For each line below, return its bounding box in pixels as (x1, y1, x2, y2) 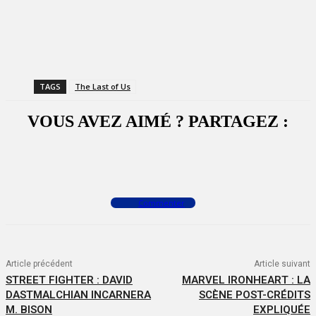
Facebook (56, 154, 93, 166)
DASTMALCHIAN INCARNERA (6, 288, 151, 302)
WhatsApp (186, 154, 224, 166)
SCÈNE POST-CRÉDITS (198, 288, 310, 302)
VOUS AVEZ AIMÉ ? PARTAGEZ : (28, 112, 288, 131)
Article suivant (253, 259, 310, 269)
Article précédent (6, 259, 73, 269)
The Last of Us (75, 81, 130, 92)
